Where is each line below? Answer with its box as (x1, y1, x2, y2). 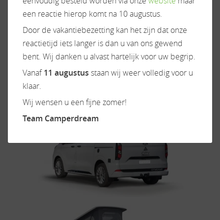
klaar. (23, 80, 41, 91)
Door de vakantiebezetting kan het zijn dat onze (23, 24, 187, 35)
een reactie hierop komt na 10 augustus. (23, 8, 162, 19)
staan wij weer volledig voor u (89, 67, 193, 78)
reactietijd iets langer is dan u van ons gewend (23, 37, 183, 49)
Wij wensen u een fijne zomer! (23, 96, 127, 108)
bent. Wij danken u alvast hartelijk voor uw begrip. (23, 51, 195, 62)
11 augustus (44, 67, 89, 78)
